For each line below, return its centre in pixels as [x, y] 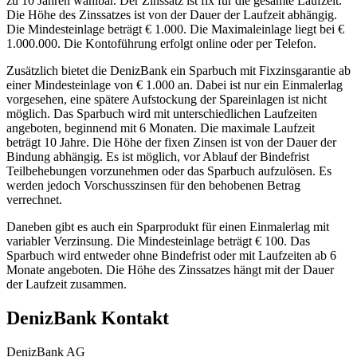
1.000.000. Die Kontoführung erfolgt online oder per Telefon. [161, 44]
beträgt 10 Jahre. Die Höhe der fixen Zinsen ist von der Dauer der [171, 143]
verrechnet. [34, 200]
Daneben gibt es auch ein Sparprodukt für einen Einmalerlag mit [168, 227]
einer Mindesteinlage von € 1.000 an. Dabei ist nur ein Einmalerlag [175, 85]
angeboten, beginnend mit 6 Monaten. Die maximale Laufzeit [161, 128]
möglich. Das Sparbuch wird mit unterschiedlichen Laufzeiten [162, 114]
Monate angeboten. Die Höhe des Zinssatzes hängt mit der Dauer [170, 270]
